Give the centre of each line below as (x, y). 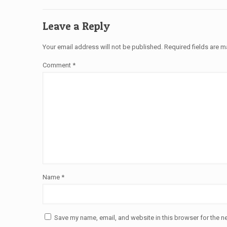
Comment (58, 65)
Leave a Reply (76, 26)
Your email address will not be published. (103, 47)
